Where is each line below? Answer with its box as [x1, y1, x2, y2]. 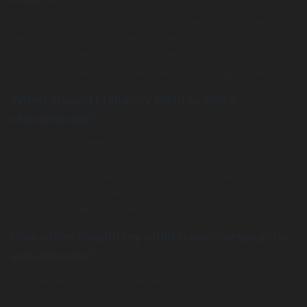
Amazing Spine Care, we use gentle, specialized [10, 48, 258, 62]
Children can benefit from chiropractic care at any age [10, 136, 293, 149]
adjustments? [10, 248, 97, 264]
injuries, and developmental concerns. [10, 201, 206, 215]
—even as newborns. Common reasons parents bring [10, 152, 285, 166]
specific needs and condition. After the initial [10, 289, 243, 303]
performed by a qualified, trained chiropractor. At [10, 32, 267, 45]
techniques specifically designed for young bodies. [10, 64, 274, 78]
